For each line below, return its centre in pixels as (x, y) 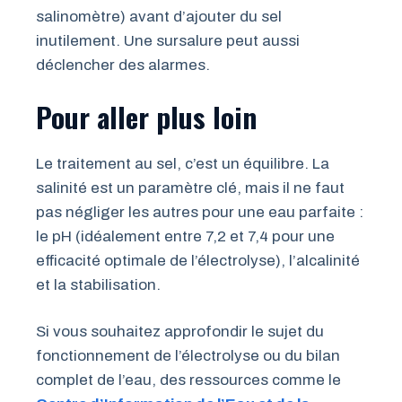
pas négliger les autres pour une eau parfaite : (200, 212)
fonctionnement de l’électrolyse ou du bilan (188, 356)
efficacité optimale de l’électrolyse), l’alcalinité (198, 260)
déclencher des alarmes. (123, 66)
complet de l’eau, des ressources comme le (188, 380)
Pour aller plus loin (146, 116)
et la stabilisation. (98, 284)
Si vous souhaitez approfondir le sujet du (180, 332)
